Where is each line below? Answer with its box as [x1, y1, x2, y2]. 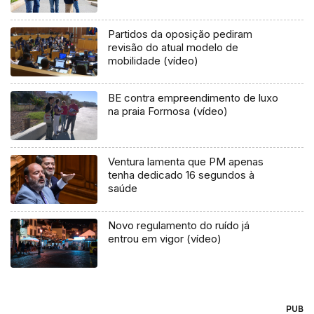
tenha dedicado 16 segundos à [108, 168, 255, 182]
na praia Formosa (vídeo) [108, 104, 228, 118]
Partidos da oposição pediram [108, 27, 253, 41]
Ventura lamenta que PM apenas [108, 155, 264, 169]
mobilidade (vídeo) [108, 54, 199, 68]
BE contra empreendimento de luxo [108, 91, 279, 105]
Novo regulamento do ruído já [108, 219, 250, 233]
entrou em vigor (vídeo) [108, 232, 222, 246]
